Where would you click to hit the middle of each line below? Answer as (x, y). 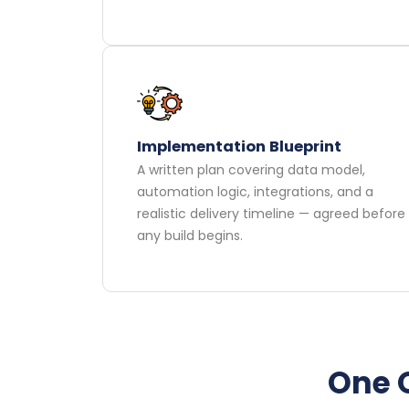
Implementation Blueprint (240, 147)
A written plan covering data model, (252, 170)
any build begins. (190, 236)
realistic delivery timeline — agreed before (272, 214)
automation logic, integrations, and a (256, 192)
